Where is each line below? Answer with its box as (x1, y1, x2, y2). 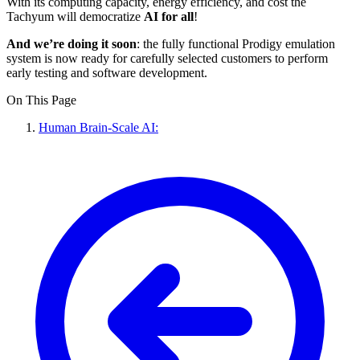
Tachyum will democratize (6, 10, 144, 24)
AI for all (144, 10, 194, 24)
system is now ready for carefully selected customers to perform (6, 51, 328, 66)
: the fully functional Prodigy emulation (137, 37, 335, 51)
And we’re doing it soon (6, 37, 137, 51)
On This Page (6, 93, 76, 108)
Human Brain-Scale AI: (39, 121, 158, 135)
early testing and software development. (6, 66, 207, 80)
